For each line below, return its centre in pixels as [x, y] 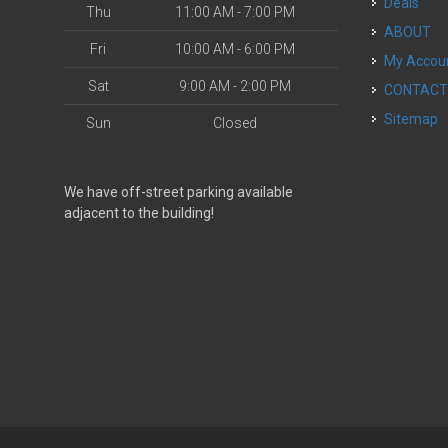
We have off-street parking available [178, 192]
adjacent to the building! [139, 213]
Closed [235, 123]
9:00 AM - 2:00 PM [235, 86]
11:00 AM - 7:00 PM [235, 12]
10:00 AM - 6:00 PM [235, 49]
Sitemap [411, 119]
